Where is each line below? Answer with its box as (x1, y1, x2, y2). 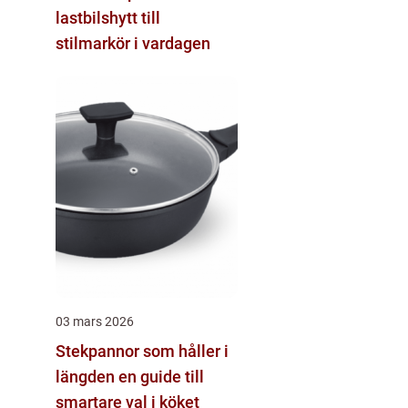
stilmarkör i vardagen (56, 33, 210, 53)
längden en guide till (56, 366, 118, 386)
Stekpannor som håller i (56, 341, 229, 361)
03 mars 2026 (56, 313, 134, 329)
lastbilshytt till (56, 7, 160, 27)
